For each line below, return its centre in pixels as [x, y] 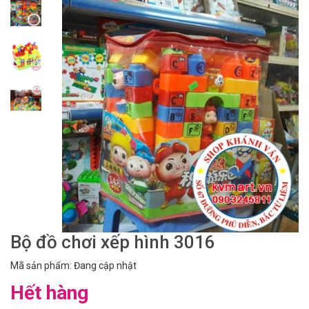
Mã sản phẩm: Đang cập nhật [73, 266]
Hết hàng [49, 293]
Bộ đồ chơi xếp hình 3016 [113, 242]
